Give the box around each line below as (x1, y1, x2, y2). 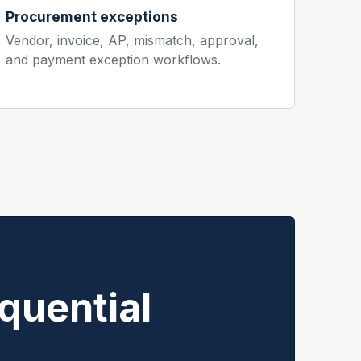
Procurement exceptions (6, 7, 178, 25)
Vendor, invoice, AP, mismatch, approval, (6, 31, 259, 48)
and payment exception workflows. (6, 51, 221, 68)
